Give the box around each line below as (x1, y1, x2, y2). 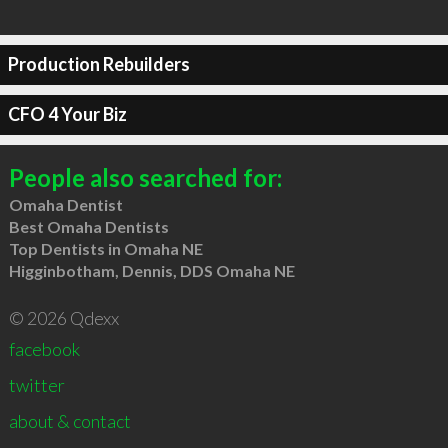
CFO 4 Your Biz (7, 103, 127, 125)
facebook (8, 337, 80, 360)
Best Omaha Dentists (8, 216, 169, 236)
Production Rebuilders (7, 53, 190, 75)
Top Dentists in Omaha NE (8, 238, 203, 258)
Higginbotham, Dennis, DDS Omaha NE (8, 260, 295, 280)
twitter (8, 373, 65, 396)
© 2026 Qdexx (8, 306, 119, 329)
